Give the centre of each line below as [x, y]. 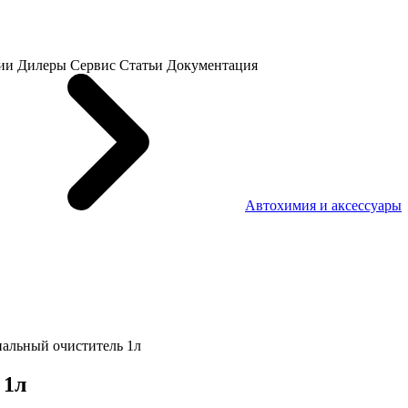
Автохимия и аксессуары [323, 206]
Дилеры [42, 66]
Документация [212, 66]
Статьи [141, 66]
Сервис [93, 66]
